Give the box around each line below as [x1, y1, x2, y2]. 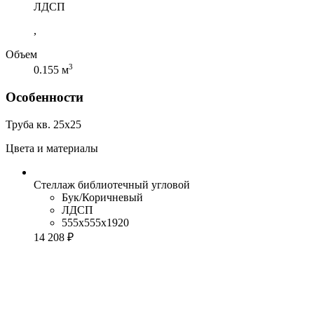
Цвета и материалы [6, 142, 98, 154]
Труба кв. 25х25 [6, 118, 81, 130]
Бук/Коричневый [62, 191, 143, 203]
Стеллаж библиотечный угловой [34, 178, 190, 191]
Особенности [6, 90, 83, 105]
